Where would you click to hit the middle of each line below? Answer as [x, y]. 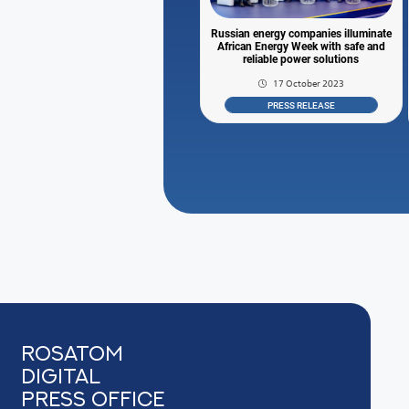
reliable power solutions [301, 60]
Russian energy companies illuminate [301, 34]
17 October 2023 [308, 84]
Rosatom [73, 353]
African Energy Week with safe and [301, 47]
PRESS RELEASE [301, 105]
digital [61, 376]
